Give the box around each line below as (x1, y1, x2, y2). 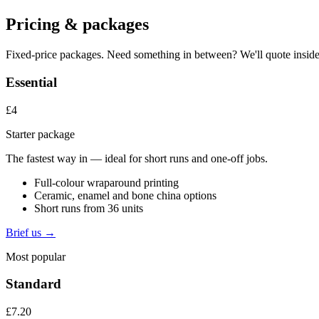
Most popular (6, 250, 66, 263)
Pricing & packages (6, 15, 149, 34)
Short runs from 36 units (34, 202, 143, 214)
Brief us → (6, 226, 56, 239)
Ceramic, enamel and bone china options (34, 189, 216, 202)
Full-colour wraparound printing (34, 176, 179, 189)
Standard (6, 276, 61, 292)
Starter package (6, 127, 75, 140)
